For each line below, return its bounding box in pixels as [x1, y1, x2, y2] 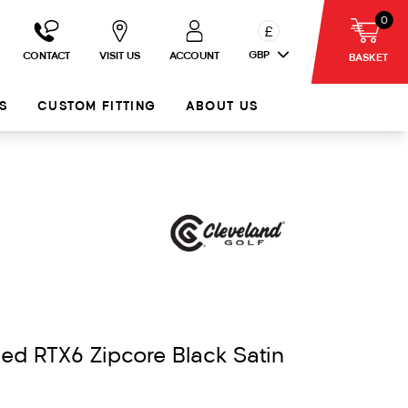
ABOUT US [185, 100, 260, 114]
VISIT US [99, 51, 140, 62]
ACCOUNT [169, 51, 219, 62]
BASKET [348, 52, 388, 64]
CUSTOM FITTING [37, 100, 157, 114]
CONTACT [23, 51, 70, 62]
